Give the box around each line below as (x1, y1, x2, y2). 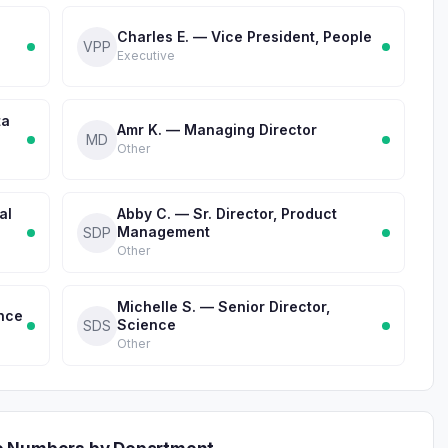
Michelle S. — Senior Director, (117, 298, 330, 315)
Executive (117, 48, 175, 63)
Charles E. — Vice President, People (117, 28, 372, 45)
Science (117, 316, 176, 333)
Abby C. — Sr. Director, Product (117, 205, 337, 222)
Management (117, 223, 210, 240)
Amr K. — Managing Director (117, 121, 317, 138)
